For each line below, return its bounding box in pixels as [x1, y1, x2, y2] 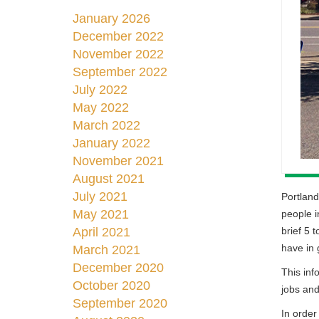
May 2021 [73, 207, 129, 221]
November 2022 [73, 47, 164, 61]
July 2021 [73, 189, 127, 204]
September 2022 [73, 65, 167, 79]
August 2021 [73, 172, 145, 186]
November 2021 [73, 154, 164, 168]
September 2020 [73, 296, 167, 310]
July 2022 [73, 83, 127, 97]
